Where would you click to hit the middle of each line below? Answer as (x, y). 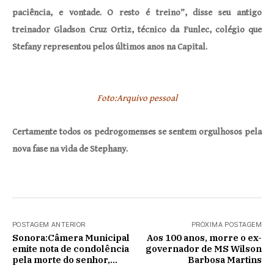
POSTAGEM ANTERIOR (49, 224)
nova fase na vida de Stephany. (70, 149)
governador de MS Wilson (204, 249)
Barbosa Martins (225, 260)
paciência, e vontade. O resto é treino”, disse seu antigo (137, 13)
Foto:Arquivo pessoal (137, 98)
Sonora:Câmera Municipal (71, 238)
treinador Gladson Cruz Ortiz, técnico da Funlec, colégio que (137, 30)
